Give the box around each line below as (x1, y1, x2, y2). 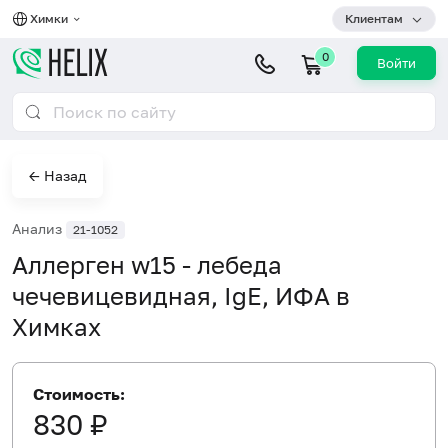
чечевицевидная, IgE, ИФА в (12, 280, 350, 310)
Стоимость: (33, 383, 125, 404)
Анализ (12, 220, 66, 237)
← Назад (29, 167, 86, 184)
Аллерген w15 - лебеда (12, 249, 282, 279)
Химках (12, 311, 101, 341)
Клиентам (345, 11, 403, 26)
